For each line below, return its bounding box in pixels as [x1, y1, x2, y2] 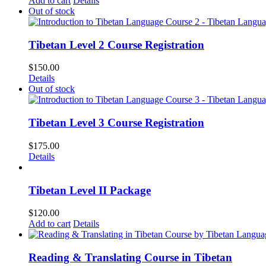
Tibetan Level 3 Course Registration [28, 116, 204, 129]
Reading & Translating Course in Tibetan [28, 251, 232, 264]
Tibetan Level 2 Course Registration [28, 38, 204, 51]
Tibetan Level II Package [28, 183, 151, 197]
